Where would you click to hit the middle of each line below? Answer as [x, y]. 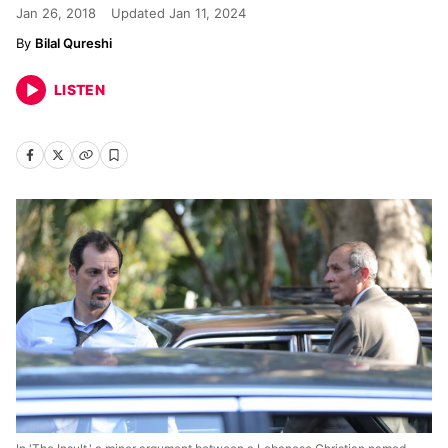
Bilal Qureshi [73, 43]
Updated [140, 13]
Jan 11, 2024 [207, 13]
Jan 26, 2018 [56, 13]
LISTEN [80, 89]
